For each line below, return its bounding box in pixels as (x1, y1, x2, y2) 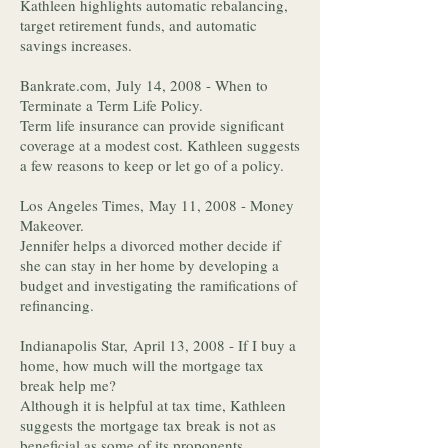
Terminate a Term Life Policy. (20, 95, 203, 115)
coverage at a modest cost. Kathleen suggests (20, 135, 300, 155)
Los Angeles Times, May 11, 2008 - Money (20, 195, 294, 215)
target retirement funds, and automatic (20, 15, 257, 35)
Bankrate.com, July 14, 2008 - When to (20, 75, 268, 95)
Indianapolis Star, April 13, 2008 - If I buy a (20, 335, 296, 355)
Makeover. (20, 215, 84, 235)
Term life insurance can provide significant (20, 115, 284, 135)
